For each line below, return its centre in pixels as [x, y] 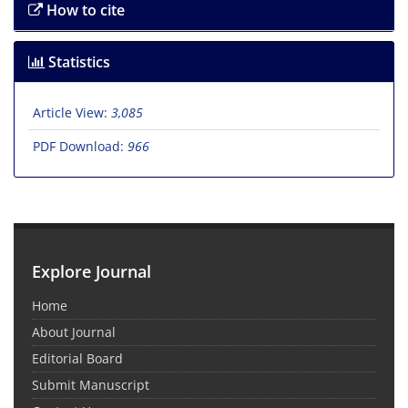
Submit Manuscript [91, 385]
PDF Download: [80, 147]
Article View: [72, 113]
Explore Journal [92, 272]
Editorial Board [77, 359]
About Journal [74, 332]
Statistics [77, 62]
